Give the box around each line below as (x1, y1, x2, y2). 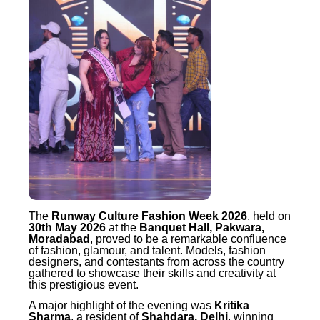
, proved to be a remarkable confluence (90, 233, 287, 246)
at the (106, 221, 140, 234)
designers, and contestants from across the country (29, 256, 285, 269)
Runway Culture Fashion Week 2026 (51, 210, 248, 223)
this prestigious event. (29, 279, 139, 291)
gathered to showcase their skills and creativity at (29, 267, 276, 280)
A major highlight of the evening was (29, 299, 215, 312)
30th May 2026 (29, 221, 106, 234)
